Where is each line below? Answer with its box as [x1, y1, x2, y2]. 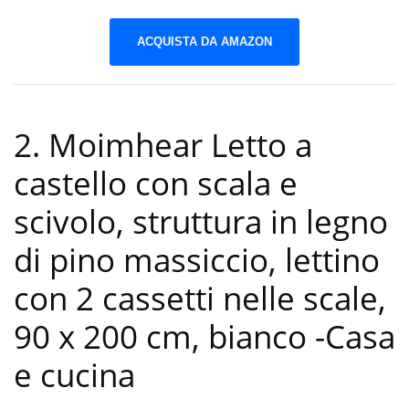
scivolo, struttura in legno [14, 200, 388, 244]
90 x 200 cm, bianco [14, 315, 315, 359]
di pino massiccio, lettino [14, 238, 380, 282]
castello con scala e [14, 162, 298, 205]
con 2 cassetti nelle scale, [14, 277, 386, 320]
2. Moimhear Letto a [14, 123, 312, 167]
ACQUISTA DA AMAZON [137, 34, 272, 48]
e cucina [14, 353, 135, 397]
